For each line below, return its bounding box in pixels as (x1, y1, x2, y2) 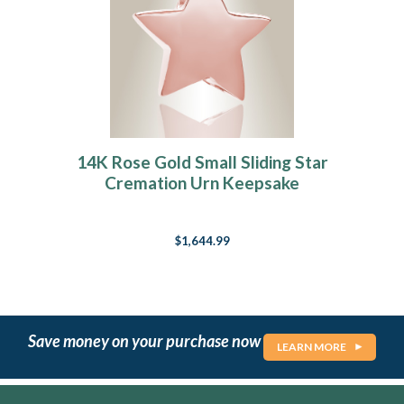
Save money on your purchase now (28, 330, 263, 351)
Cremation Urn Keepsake (105, 172, 299, 194)
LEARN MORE (277, 340, 346, 354)
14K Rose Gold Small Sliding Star (76, 151, 328, 173)
